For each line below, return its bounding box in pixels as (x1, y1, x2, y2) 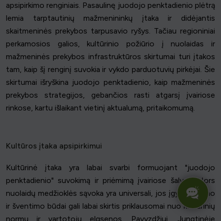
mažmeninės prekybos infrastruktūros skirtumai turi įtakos (6, 51, 215, 61)
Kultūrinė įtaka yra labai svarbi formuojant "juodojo (6, 162, 215, 172)
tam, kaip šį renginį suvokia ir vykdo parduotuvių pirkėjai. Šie (6, 64, 215, 74)
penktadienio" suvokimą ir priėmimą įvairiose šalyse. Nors (6, 175, 215, 185)
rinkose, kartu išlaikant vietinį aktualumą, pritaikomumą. (6, 103, 195, 112)
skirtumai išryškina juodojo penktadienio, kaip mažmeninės (6, 77, 215, 87)
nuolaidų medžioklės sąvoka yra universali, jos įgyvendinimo (6, 188, 215, 198)
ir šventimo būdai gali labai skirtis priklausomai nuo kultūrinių (6, 201, 215, 211)
